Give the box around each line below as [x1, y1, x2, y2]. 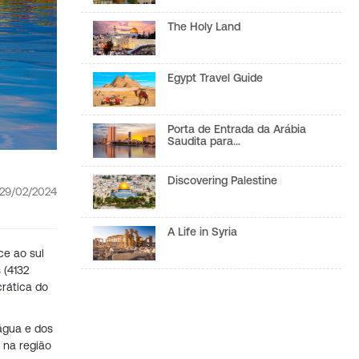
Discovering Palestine [167, 173, 278, 187]
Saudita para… [167, 134, 241, 147]
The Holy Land [167, 19, 241, 33]
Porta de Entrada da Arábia [167, 122, 307, 135]
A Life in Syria [167, 224, 238, 238]
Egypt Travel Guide [167, 71, 264, 84]
